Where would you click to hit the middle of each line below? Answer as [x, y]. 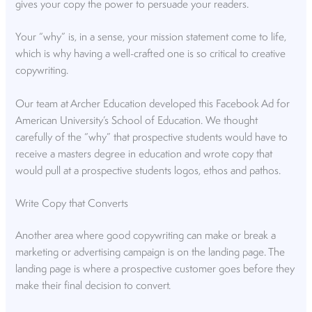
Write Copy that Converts [72, 204]
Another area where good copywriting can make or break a [146, 236]
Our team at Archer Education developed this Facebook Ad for [153, 104]
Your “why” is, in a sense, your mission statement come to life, [151, 38]
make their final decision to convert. [93, 286]
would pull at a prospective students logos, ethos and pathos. [148, 171]
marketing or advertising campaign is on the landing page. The [150, 252]
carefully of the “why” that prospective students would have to [152, 138]
